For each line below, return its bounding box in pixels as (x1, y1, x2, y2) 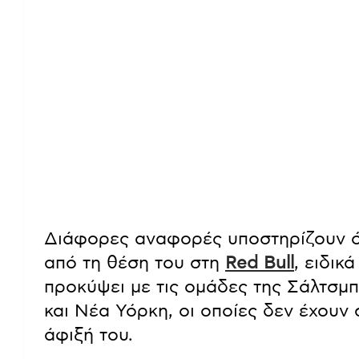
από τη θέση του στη (44, 253, 225, 272)
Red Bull (225, 253, 294, 272)
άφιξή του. (44, 325, 133, 344)
